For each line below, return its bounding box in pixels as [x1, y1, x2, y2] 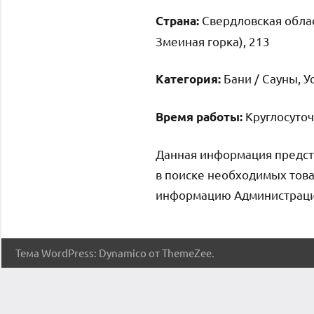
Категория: [156, 71, 221, 86]
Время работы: [156, 109, 243, 124]
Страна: [156, 13, 199, 28]
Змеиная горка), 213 [156, 33, 270, 48]
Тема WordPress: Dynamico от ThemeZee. [15, 245, 214, 259]
